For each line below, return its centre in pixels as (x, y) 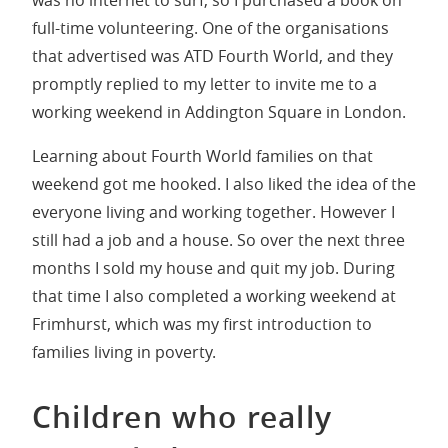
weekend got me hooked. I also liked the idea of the (224, 183)
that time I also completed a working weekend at (214, 295)
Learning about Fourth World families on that (202, 155)
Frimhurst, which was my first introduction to (202, 323)
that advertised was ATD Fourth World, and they (212, 55)
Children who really (182, 417)
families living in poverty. (124, 351)
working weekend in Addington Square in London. (219, 111)
